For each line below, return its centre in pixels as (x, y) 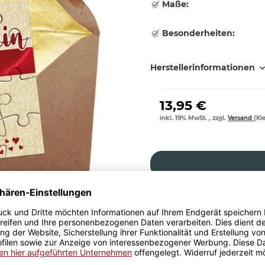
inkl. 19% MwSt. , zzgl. (194, 118)
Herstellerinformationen (203, 67)
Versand (241, 118)
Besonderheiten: (197, 33)
